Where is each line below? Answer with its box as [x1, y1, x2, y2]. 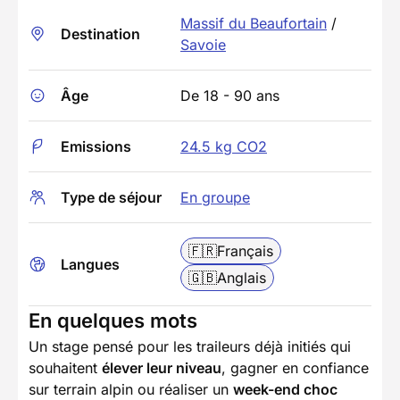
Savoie [180, 35, 226, 54]
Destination [61, 24, 140, 43]
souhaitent [29, 358, 102, 377]
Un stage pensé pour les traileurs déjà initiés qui [29, 337, 351, 355]
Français [217, 241, 273, 260]
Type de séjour [61, 187, 162, 206]
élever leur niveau [102, 358, 221, 377]
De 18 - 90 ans [180, 86, 279, 104]
